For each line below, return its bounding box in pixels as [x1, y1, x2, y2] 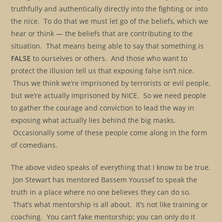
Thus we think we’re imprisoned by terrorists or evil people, [11, 78, 211, 88]
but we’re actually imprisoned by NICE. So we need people [11, 91, 207, 100]
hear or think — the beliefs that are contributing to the [11, 29, 193, 38]
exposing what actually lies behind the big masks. [11, 115, 176, 125]
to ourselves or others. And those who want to [31, 54, 188, 63]
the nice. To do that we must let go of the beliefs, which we [11, 16, 209, 26]
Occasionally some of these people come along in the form [11, 128, 208, 137]
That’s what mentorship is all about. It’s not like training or [11, 200, 209, 209]
